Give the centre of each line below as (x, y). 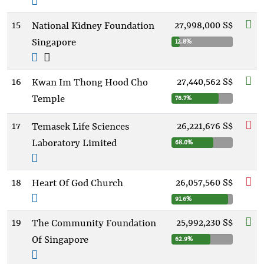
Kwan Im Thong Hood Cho (90, 83)
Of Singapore (60, 240)
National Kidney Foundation (93, 26)
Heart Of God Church (77, 184)
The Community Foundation (94, 224)
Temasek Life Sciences (80, 127)
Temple (48, 99)
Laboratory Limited (74, 143)
